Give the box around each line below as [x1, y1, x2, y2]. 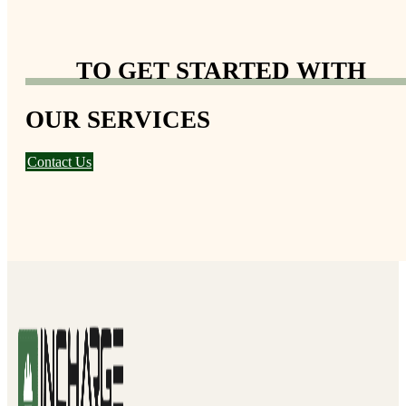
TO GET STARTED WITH [76, 57, 366, 85]
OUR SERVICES [25, 105, 210, 133]
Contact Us [27, 153, 92, 169]
